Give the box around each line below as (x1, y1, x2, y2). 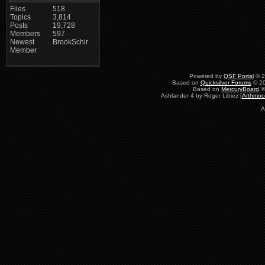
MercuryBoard (221, 85, 259, 92)
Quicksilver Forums (200, 79, 251, 86)
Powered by (189, 72, 224, 79)
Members (9, 29, 40, 38)
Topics (9, 12, 31, 21)
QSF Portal (224, 72, 254, 79)
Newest (9, 37, 34, 46)
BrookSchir (53, 37, 89, 46)
